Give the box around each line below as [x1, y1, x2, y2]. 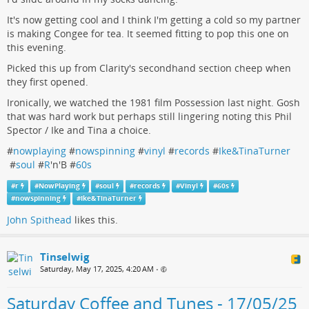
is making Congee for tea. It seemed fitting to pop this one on [7, 26, 289, 40]
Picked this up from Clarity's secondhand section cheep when [7, 61, 291, 74]
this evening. [7, 40, 66, 54]
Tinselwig [40, 250, 89, 264]
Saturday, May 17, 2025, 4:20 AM [40, 263, 154, 275]
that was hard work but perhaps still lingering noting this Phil [7, 109, 292, 123]
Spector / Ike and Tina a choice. [7, 123, 154, 137]
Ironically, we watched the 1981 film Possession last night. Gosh [7, 95, 300, 109]
